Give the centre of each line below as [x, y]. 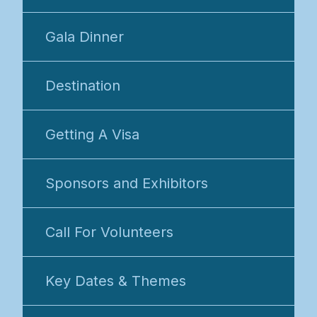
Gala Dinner [85, 37]
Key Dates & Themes [116, 281]
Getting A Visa [92, 135]
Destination [83, 86]
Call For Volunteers [109, 232]
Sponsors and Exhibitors [127, 184]
